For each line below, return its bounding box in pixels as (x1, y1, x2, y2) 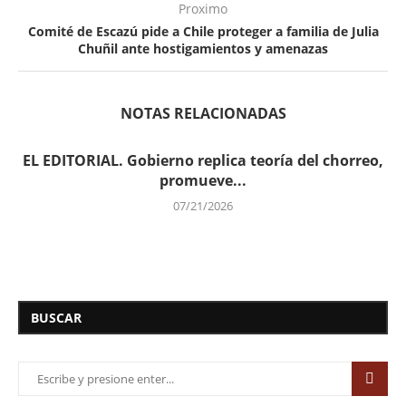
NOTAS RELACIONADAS (120, 102, 286, 123)
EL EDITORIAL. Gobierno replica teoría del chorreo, (23, 150, 383, 170)
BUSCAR (31, 308, 82, 326)
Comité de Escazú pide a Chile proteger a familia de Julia (27, 22, 379, 40)
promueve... (159, 169, 246, 190)
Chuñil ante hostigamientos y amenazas (78, 39, 328, 57)
